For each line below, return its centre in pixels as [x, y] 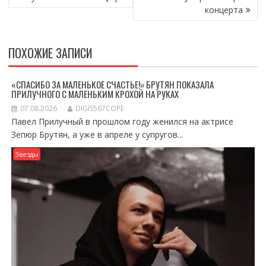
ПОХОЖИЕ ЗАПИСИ [50, 53]
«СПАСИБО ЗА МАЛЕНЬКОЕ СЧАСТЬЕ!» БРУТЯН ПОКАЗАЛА [112, 84]
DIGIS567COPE [99, 108]
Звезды [26, 154]
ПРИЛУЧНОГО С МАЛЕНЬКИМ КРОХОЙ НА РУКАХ [95, 94]
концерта [224, 10]
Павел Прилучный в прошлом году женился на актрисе [122, 121]
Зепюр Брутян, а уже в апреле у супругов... [97, 134]
